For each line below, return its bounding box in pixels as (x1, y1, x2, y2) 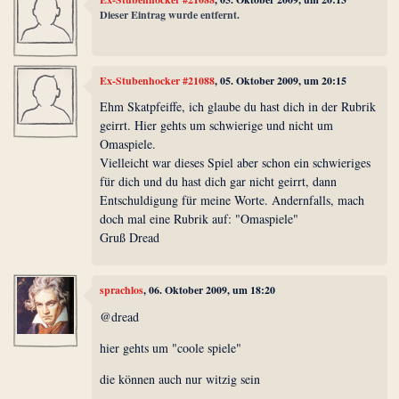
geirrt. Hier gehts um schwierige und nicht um (100, 117, 334, 134)
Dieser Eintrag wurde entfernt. (100, 6, 240, 22)
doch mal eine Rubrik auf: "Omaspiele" (100, 210, 299, 228)
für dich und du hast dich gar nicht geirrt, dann (100, 173, 338, 191)
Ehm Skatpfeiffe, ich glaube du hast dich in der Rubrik (100, 98, 377, 116)
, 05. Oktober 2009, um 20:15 (215, 72, 347, 88)
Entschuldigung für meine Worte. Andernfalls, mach (100, 191, 365, 209)
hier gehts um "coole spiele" (100, 338, 242, 356)
